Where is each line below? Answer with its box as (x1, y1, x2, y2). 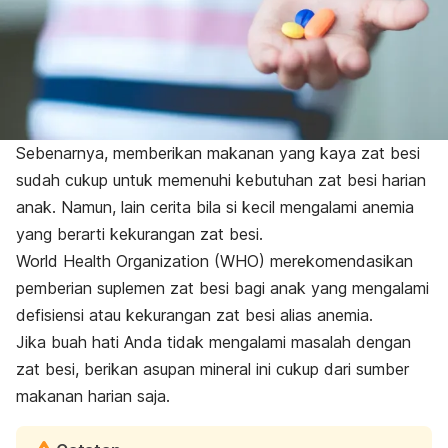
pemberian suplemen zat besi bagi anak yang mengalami (16, 278, 429, 299)
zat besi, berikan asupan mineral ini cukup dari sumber (16, 359, 409, 380)
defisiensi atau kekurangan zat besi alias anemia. (16, 305, 373, 326)
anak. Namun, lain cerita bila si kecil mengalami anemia (16, 197, 414, 218)
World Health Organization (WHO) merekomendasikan (16, 251, 413, 272)
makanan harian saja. (16, 386, 170, 407)
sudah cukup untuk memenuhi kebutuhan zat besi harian (16, 170, 426, 191)
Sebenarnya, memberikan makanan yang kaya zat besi (16, 143, 420, 164)
